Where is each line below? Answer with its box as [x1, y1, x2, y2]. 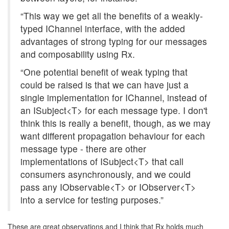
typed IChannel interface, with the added [20, 22, 185, 35]
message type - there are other [20, 142, 146, 155]
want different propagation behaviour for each [20, 129, 205, 142]
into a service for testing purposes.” [20, 193, 164, 206]
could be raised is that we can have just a [20, 78, 189, 91]
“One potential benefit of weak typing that [20, 65, 188, 78]
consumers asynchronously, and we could [20, 168, 191, 180]
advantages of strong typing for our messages [20, 35, 207, 48]
